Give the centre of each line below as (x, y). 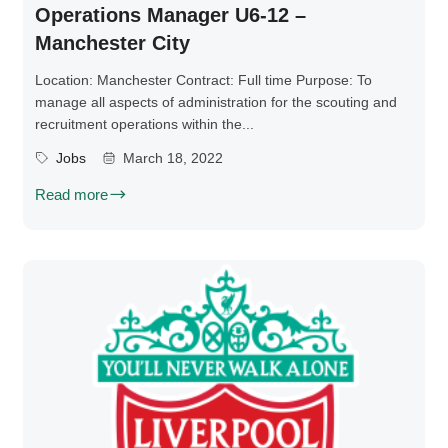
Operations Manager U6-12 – (170, 15)
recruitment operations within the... (144, 124)
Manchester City (112, 43)
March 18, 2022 (173, 158)
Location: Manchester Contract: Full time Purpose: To (203, 80)
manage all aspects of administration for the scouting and (216, 102)
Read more (71, 195)
